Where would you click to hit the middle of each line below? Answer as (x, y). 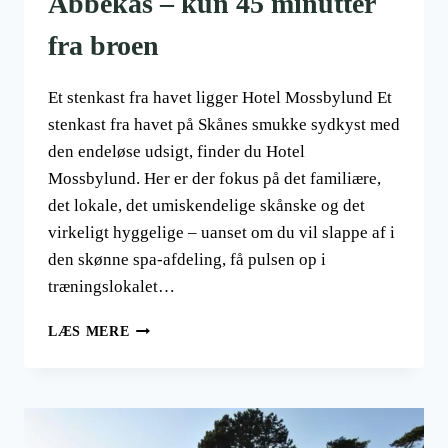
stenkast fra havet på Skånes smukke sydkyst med (224, 125)
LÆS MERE (89, 332)
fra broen (103, 46)
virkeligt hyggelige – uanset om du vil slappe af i (221, 233)
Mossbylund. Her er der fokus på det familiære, (214, 179)
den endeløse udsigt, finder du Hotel (176, 152)
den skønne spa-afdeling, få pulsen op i (187, 260)
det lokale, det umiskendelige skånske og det (206, 206)
